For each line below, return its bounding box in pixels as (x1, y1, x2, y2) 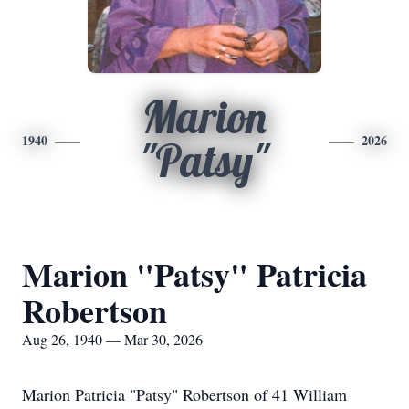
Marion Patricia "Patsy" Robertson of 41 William (22, 383, 347, 405)
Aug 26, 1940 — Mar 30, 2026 (22, 330, 203, 349)
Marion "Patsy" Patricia (22, 250, 367, 298)
